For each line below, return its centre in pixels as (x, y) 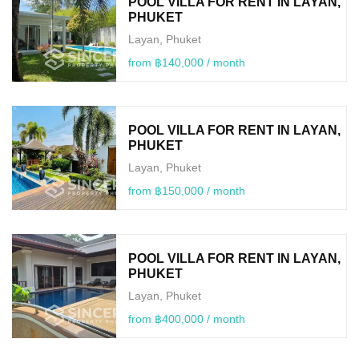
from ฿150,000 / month (187, 190)
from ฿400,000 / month (187, 319)
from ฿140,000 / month (187, 62)
